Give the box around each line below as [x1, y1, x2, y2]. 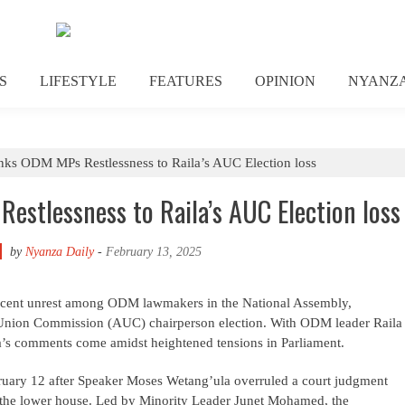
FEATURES [149, 73, 222, 89]
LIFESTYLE [40, 73, 117, 89]
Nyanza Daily [25, 245, 94, 259]
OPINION [255, 73, 316, 89]
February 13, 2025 [106, 245, 202, 259]
